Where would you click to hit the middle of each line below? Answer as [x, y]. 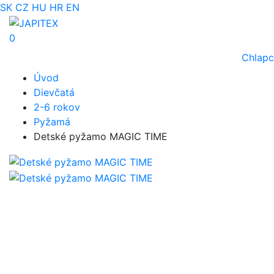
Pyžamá [52, 122]
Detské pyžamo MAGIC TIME [101, 137]
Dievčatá [54, 93]
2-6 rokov [57, 107]
